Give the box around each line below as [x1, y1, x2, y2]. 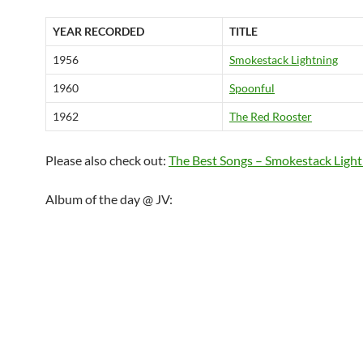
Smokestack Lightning [229, 53, 338, 66]
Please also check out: [45, 152, 169, 168]
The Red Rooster [229, 109, 312, 123]
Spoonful [229, 81, 275, 95]
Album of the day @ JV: [45, 191, 173, 207]
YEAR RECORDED [53, 24, 144, 38]
